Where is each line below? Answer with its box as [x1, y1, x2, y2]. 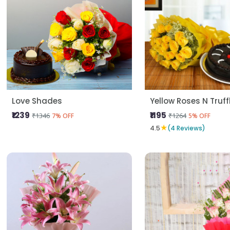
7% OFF [52, 111, 74, 121]
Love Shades [12, 95, 63, 107]
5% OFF [188, 111, 210, 121]
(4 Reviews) [167, 123, 205, 132]
